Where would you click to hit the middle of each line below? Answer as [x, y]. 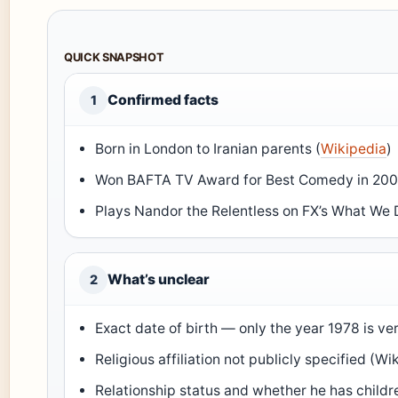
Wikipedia [354, 149]
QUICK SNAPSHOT [114, 57]
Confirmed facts [163, 100]
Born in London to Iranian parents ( [208, 149]
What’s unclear [159, 279]
